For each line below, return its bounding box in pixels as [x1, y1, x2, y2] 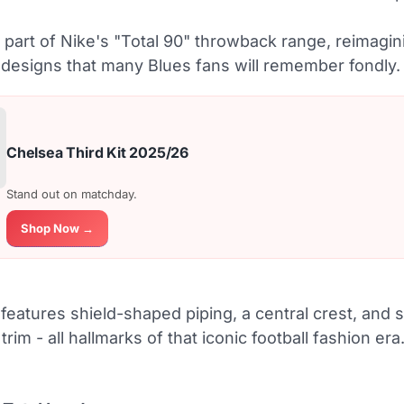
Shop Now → [21, 221, 94, 235]
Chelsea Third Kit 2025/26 [6, 143, 188, 161]
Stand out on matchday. [6, 187, 137, 201]
